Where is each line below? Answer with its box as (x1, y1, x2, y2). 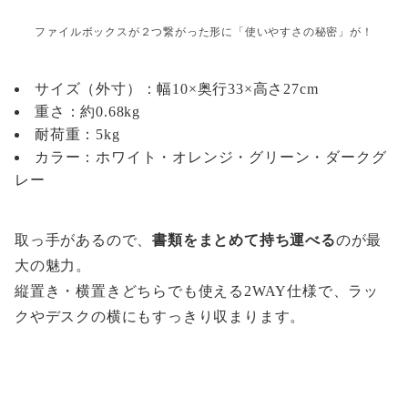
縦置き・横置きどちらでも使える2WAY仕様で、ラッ (15, 283, 379, 300)
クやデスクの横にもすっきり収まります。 (15, 309, 306, 325)
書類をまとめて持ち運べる (152, 232, 336, 249)
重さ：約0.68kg (35, 104, 140, 120)
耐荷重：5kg (35, 127, 120, 143)
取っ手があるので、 (15, 232, 153, 249)
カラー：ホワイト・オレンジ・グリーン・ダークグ (35, 149, 387, 166)
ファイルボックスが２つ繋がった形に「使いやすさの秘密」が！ (35, 26, 373, 39)
